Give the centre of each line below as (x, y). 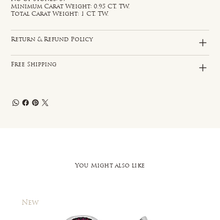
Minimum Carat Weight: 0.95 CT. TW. (70, 7)
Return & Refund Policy (52, 40)
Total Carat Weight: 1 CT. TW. (60, 14)
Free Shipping (34, 65)
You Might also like (110, 166)
